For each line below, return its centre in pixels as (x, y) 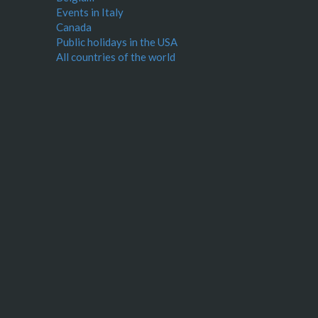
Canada (74, 27)
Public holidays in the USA (117, 42)
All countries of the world (116, 57)
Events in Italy (90, 12)
